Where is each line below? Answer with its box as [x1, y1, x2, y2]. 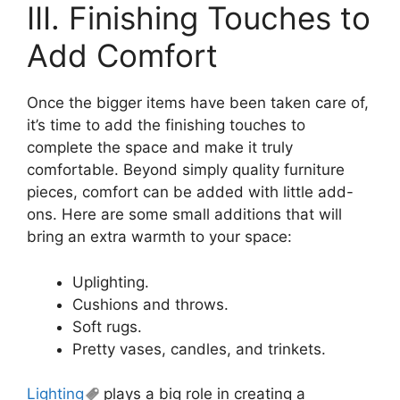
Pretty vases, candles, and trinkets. [72, 339, 326, 358]
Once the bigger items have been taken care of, [27, 94, 369, 112]
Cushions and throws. [72, 295, 229, 313]
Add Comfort [27, 37, 218, 74]
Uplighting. [72, 272, 149, 291]
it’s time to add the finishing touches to [27, 116, 305, 134]
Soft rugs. [72, 317, 142, 336]
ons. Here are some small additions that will [27, 205, 342, 223]
